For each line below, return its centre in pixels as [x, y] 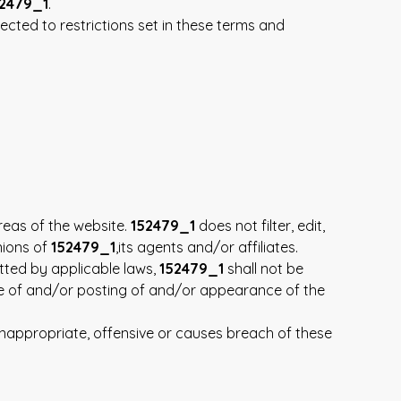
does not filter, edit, [260, 226]
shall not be [264, 269]
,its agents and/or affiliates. [207, 247]
